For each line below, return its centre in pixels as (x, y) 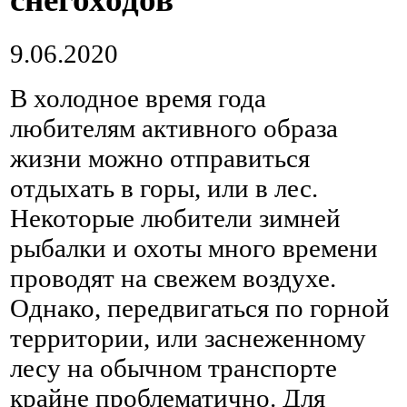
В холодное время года (138, 98)
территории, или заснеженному (188, 338)
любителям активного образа (174, 128)
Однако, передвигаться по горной (200, 308)
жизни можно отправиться (160, 158)
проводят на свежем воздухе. (173, 278)
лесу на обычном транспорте (174, 367)
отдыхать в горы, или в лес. (164, 188)
